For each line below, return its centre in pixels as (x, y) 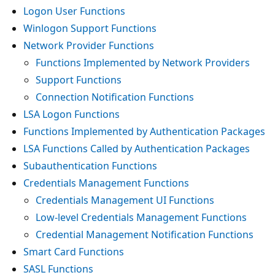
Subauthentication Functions (90, 165)
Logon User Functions (74, 11)
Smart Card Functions (74, 251)
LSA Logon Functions (72, 114)
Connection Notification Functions (115, 97)
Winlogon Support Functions (90, 28)
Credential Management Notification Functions (145, 234)
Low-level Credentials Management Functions (141, 217)
